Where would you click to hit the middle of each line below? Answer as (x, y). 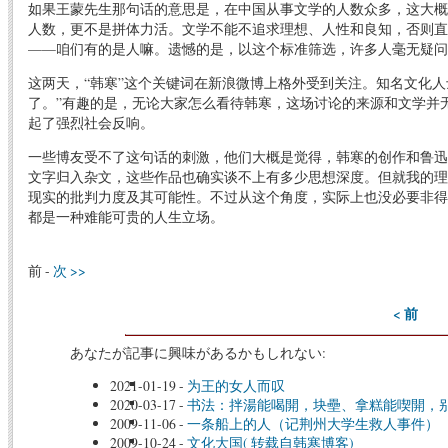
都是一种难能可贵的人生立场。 (126, 216)
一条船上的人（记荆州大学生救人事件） (312, 424)
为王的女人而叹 (235, 386)
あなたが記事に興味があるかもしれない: (197, 352)
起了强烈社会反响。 (91, 123)
